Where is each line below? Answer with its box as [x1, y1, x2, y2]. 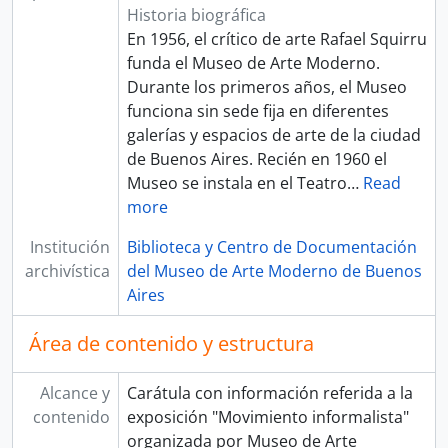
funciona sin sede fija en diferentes [126, 100, 389, 122]
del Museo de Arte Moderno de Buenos [126, 260, 422, 282]
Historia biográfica [126, 4, 266, 26]
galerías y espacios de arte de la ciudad [126, 124, 421, 146]
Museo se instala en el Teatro [126, 172, 347, 194]
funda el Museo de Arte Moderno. [126, 52, 380, 74]
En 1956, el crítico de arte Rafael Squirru [126, 28, 427, 50]
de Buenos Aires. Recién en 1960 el [126, 148, 387, 170]
